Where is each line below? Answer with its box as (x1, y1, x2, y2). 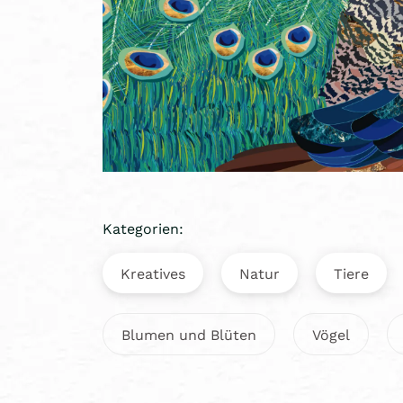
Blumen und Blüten (121, 323, 256, 345)
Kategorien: (103, 217, 184, 238)
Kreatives (121, 262, 185, 283)
